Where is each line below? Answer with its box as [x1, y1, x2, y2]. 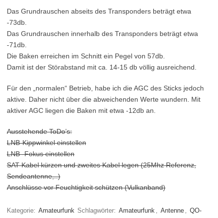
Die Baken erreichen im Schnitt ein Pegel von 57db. [7, 52, 165, 60]
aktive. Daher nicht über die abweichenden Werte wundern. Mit [7, 95, 200, 103]
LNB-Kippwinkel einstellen [7, 139, 86, 146]
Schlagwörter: [77, 207, 118, 214]
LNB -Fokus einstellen [7, 150, 74, 158]
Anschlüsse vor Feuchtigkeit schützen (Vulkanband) [7, 183, 165, 191]
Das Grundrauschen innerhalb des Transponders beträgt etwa [7, 30, 198, 37]
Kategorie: [7, 207, 37, 214]
